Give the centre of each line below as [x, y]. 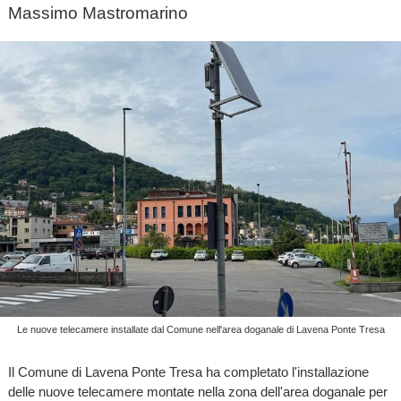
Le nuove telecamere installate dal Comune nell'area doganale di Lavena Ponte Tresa [200, 329]
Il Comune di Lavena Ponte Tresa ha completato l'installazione [188, 371]
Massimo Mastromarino [98, 13]
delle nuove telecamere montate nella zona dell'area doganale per [197, 391]
